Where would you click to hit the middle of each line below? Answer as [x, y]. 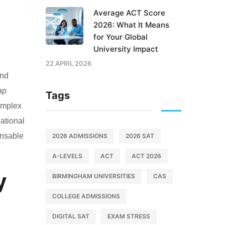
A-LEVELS [67, 156]
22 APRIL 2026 [69, 63]
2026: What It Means [131, 25]
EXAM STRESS [129, 216]
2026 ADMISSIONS [80, 136]
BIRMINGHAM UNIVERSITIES [94, 176]
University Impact [126, 49]
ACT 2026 [146, 156]
